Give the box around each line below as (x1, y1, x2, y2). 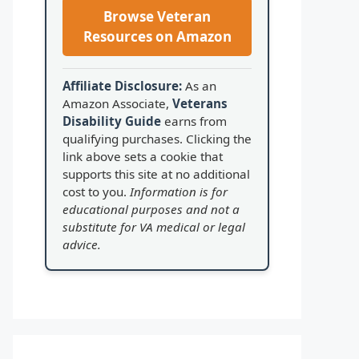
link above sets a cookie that (63, 147, 223, 164)
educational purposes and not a (63, 200, 240, 217)
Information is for (130, 183, 228, 200)
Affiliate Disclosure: (63, 77, 182, 94)
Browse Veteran (103, 6, 211, 26)
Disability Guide (63, 112, 161, 129)
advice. (63, 236, 101, 252)
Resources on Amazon (83, 26, 232, 46)
